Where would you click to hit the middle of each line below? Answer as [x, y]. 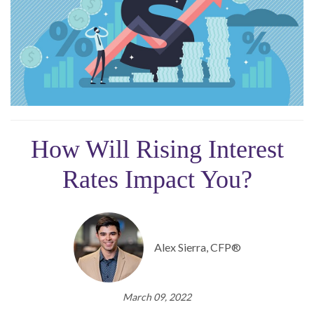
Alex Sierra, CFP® [197, 247]
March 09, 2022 [157, 296]
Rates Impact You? [157, 179]
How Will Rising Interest [157, 149]
